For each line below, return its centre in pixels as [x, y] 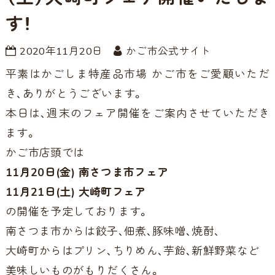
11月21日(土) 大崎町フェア [76, 192]
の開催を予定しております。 [77, 211]
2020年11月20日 [61, 51]
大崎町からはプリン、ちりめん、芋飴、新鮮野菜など [132, 251]
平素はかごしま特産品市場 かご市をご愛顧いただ [137, 74]
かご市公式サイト [168, 51]
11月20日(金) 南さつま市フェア [87, 172]
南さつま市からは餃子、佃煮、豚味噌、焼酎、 [113, 231]
